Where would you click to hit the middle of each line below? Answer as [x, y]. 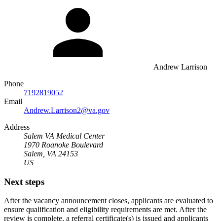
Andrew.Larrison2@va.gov [67, 110]
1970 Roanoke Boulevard [63, 145]
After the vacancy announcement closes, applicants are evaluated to [109, 201]
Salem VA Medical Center [64, 136]
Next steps [24, 182]
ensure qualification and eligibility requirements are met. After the [105, 210]
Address [17, 127]
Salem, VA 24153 [51, 153]
